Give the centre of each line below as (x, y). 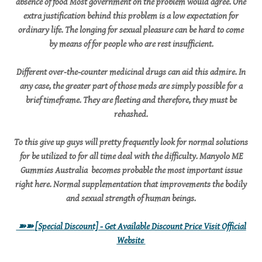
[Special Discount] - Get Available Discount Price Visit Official (140, 227)
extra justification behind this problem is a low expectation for (131, 16)
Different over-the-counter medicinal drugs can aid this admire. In (131, 72)
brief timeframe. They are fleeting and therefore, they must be (131, 100)
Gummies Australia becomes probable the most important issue (131, 170)
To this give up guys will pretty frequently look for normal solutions (131, 142)
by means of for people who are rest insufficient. (131, 44)
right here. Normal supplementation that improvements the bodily (131, 185)
